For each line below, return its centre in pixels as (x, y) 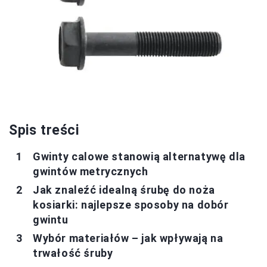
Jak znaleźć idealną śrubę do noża (124, 190)
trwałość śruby (73, 253)
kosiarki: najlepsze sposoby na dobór (131, 204)
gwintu (51, 219)
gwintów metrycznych (91, 171)
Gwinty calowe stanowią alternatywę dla (139, 156)
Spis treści (44, 130)
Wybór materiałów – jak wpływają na (128, 238)
